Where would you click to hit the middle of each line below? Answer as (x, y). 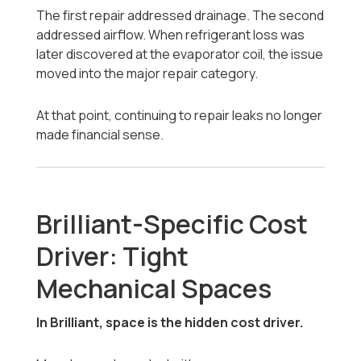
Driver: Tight (113, 257)
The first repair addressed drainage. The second (180, 16)
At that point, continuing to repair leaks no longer (180, 116)
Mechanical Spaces (154, 289)
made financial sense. (100, 135)
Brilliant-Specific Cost (172, 224)
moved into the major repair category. (147, 74)
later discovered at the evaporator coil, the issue (180, 54)
